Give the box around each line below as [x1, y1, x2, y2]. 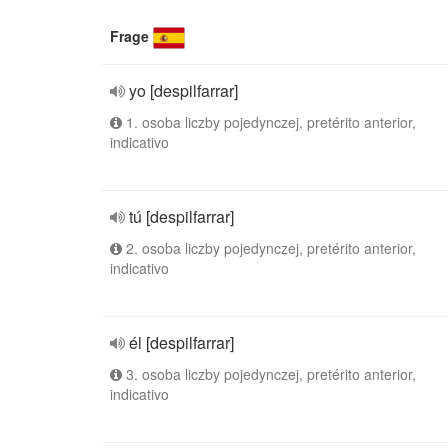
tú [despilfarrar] [129, 205, 234, 228]
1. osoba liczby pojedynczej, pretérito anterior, [122, 112, 416, 132]
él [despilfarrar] [129, 331, 234, 354]
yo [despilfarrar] [129, 79, 238, 102]
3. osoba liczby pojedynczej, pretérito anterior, [122, 364, 416, 384]
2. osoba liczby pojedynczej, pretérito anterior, [122, 238, 416, 258]
